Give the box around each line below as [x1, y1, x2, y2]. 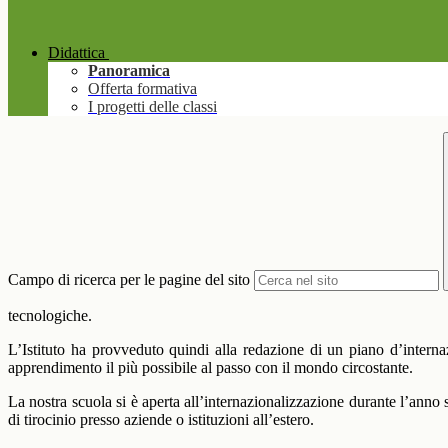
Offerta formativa [88, 80, 197, 98]
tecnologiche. [8, 307, 92, 325]
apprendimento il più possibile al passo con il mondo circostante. [8, 359, 413, 377]
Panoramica [88, 62, 170, 80]
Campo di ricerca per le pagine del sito [8, 271, 250, 289]
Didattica [48, 44, 105, 62]
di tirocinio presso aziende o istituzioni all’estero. [8, 411, 314, 429]
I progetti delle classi [88, 98, 217, 116]
